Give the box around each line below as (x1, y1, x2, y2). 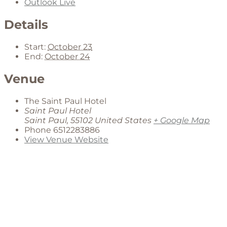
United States (95, 116, 152, 126)
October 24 (45, 52, 90, 62)
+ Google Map (154, 116, 210, 126)
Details (4, 17, 48, 32)
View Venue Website (24, 135, 108, 145)
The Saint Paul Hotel (24, 96, 106, 106)
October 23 (48, 42, 92, 52)
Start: (24, 42, 46, 52)
